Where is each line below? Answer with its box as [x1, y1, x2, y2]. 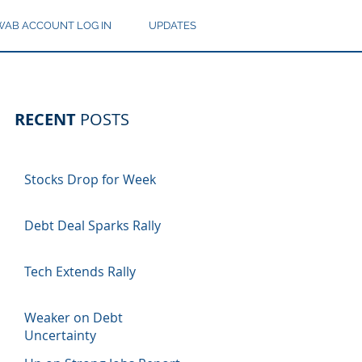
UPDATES [149, 19, 196, 32]
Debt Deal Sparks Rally [24, 217, 161, 234]
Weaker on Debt [24, 309, 123, 326]
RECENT [15, 108, 76, 130]
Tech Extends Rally [24, 263, 136, 280]
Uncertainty [24, 326, 96, 344]
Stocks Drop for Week [24, 170, 156, 188]
